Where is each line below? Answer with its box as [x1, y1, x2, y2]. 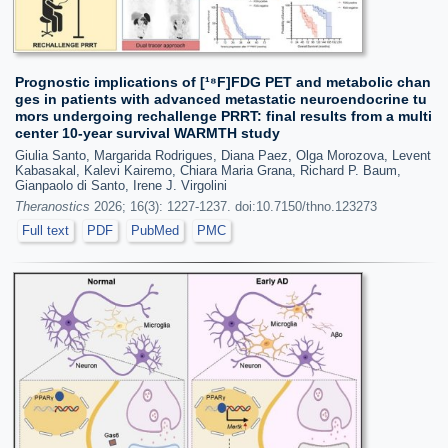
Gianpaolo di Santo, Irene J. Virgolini [15, 177, 227, 193]
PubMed [131, 222, 179, 238]
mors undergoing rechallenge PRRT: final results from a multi [15, 107, 432, 124]
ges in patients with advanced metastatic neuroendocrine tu [15, 90, 427, 107]
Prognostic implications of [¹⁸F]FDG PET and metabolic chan [15, 73, 431, 90]
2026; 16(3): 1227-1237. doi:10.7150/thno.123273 [90, 198, 377, 214]
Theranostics [15, 198, 90, 214]
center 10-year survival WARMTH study [15, 124, 280, 141]
